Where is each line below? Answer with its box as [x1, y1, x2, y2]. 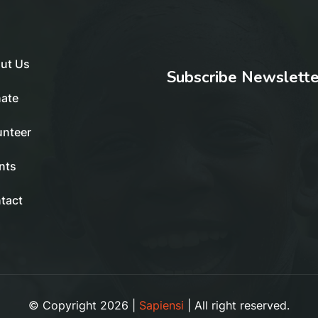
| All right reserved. [184, 298, 290, 313]
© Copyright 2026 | [28, 298, 139, 313]
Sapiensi [139, 298, 184, 313]
